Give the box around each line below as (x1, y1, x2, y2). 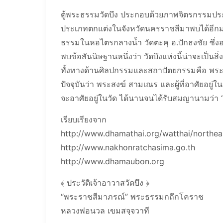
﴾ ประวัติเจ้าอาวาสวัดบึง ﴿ (61, 178, 149, 188)
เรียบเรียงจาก (61, 114, 107, 125)
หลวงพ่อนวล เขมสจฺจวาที (61, 206, 149, 216)
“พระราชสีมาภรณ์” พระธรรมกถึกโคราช (61, 192, 204, 202)
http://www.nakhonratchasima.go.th (61, 142, 195, 153)
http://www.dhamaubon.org (61, 156, 164, 167)
